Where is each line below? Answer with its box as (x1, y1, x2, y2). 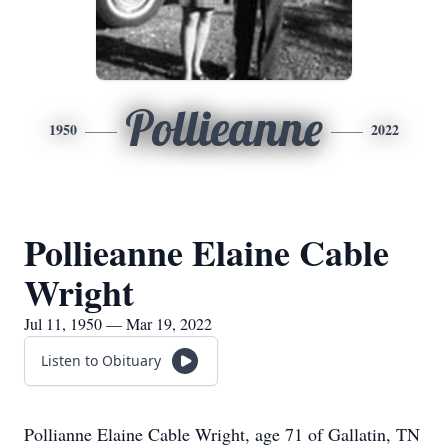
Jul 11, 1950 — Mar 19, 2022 (24, 313, 212, 334)
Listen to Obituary (41, 351, 161, 370)
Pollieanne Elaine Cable (24, 226, 389, 278)
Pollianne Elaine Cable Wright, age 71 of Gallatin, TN (24, 422, 420, 446)
